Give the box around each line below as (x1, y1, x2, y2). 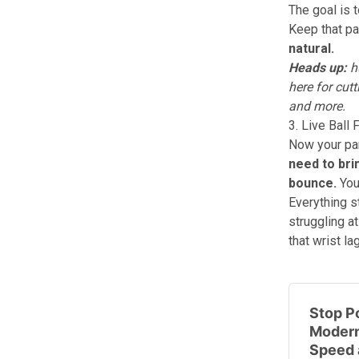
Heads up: (288, 60, 347, 76)
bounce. (288, 175, 337, 192)
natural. (288, 41, 334, 57)
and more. (288, 99, 345, 115)
